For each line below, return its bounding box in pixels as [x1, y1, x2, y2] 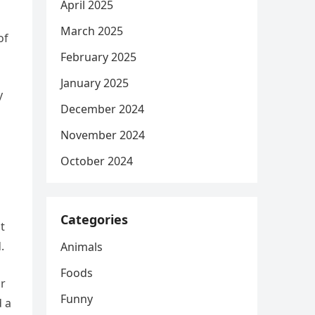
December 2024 [60, 101, 144, 117]
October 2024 [60, 153, 133, 169]
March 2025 [60, 23, 123, 39]
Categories [60, 211, 128, 228]
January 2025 [60, 75, 129, 91]
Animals [60, 239, 103, 255]
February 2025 [60, 49, 136, 65]
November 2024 [60, 127, 145, 143]
